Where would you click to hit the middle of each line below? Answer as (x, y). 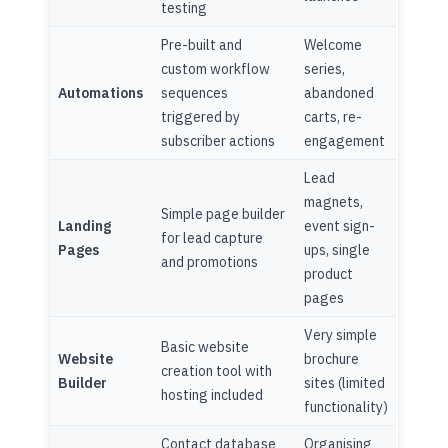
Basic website (205, 347)
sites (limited (345, 383)
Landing (85, 226)
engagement (345, 141)
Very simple (341, 335)
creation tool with (217, 371)
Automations (101, 93)
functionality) (346, 407)
